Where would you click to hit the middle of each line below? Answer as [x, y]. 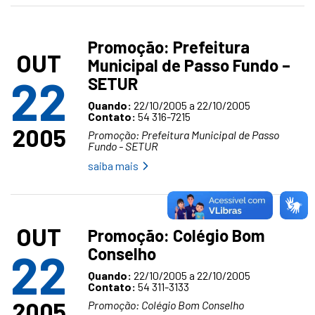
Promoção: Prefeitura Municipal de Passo [184, 135]
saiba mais [113, 166]
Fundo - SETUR [123, 146]
